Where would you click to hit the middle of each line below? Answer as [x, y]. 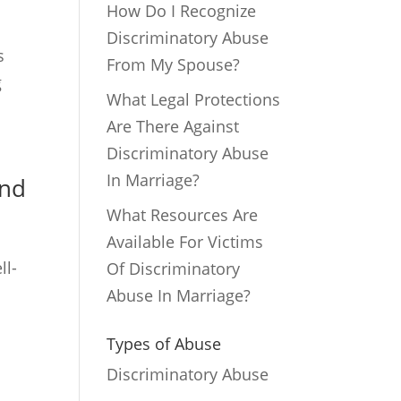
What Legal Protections [194, 99]
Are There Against [173, 126]
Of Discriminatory [174, 268]
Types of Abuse [164, 343]
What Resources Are [183, 214]
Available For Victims [185, 241]
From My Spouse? [174, 64]
